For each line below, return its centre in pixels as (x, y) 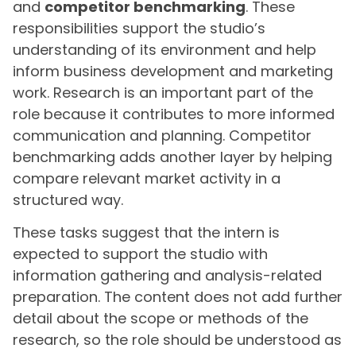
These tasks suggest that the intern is (146, 233)
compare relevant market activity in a (147, 178)
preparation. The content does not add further (178, 297)
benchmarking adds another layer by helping (172, 157)
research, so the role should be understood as (177, 340)
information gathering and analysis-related (167, 276)
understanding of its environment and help (164, 49)
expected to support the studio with (140, 254)
